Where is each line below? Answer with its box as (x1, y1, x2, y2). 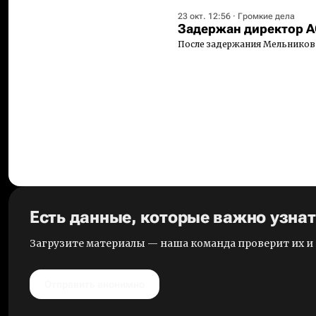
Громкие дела (238, 11, 295, 22)
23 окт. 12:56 (178, 11, 231, 22)
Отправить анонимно (44, 278, 145, 290)
